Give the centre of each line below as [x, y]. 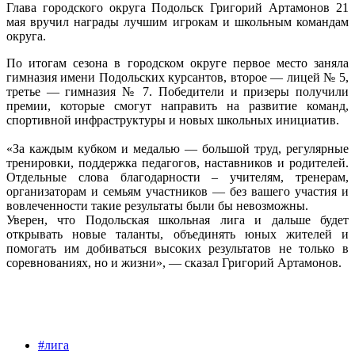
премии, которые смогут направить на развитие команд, [177, 105]
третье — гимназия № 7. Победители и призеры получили [177, 91]
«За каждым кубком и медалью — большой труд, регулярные [177, 148]
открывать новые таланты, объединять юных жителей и [177, 234]
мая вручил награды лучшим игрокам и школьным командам [177, 21]
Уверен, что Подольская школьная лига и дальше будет [177, 219]
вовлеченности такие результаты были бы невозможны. [157, 205]
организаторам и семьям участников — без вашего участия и [177, 191]
